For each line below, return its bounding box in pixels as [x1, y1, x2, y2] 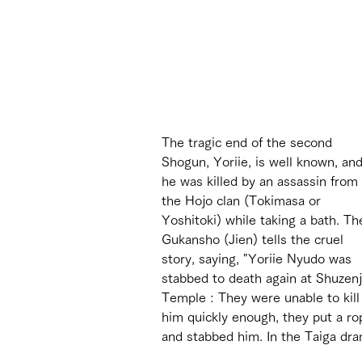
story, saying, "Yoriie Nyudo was [162, 251, 356, 265]
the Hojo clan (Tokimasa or [162, 193, 325, 207]
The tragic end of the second [162, 135, 336, 149]
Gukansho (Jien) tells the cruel [162, 232, 347, 246]
